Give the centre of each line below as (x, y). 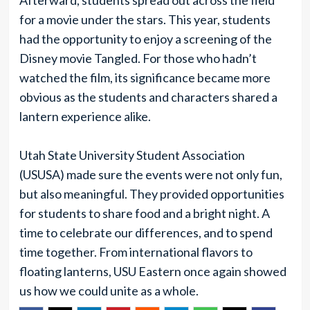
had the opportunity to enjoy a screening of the (145, 39)
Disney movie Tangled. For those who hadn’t (138, 58)
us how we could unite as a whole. (109, 291)
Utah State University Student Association (132, 155)
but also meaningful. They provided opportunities (152, 194)
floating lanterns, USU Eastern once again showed (153, 271)
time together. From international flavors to (136, 252)
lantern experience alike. (85, 116)
